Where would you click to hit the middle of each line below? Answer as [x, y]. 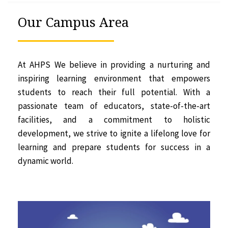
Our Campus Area [73, 22]
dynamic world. [46, 161]
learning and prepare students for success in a [114, 147]
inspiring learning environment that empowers [114, 79]
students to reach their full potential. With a [114, 92]
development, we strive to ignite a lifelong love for [114, 134]
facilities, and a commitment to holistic [114, 120]
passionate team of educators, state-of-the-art [114, 106]
